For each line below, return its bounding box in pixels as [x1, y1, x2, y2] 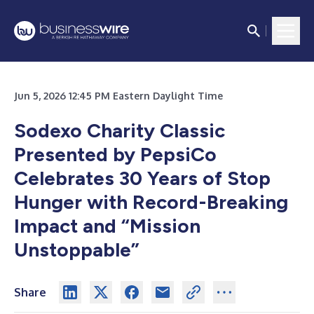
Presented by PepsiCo [14, 142, 217, 166]
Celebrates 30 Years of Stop [14, 166, 271, 190]
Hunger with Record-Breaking [14, 190, 288, 214]
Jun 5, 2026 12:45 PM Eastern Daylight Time [14, 90, 223, 102]
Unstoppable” [14, 238, 139, 261]
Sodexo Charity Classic [14, 118, 225, 142]
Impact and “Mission [14, 214, 200, 238]
